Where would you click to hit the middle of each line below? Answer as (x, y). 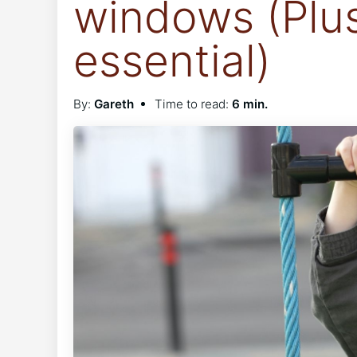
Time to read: (193, 104)
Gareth (114, 104)
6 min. (249, 104)
